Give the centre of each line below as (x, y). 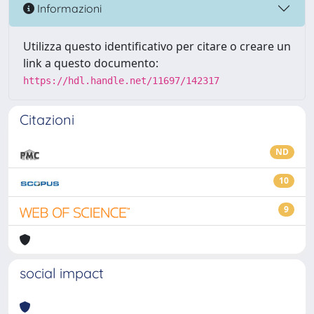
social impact (62, 273)
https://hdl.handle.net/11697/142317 (121, 81)
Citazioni (47, 120)
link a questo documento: (91, 63)
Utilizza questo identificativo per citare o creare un (157, 46)
